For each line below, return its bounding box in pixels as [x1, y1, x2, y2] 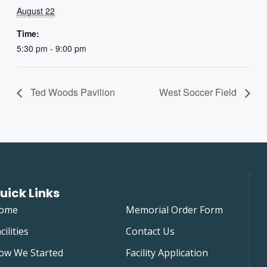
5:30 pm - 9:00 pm [17, 42, 86, 54]
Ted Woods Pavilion [28, 85, 115, 99]
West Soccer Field [159, 85, 239, 99]
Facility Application [125, 246, 208, 259]
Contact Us [125, 224, 175, 238]
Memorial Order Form [125, 203, 223, 216]
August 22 [17, 5, 55, 17]
